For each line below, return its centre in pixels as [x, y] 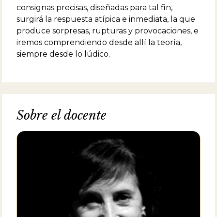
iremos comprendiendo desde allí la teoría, [99, 42]
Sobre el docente [62, 115]
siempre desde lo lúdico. [63, 54]
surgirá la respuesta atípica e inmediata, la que [106, 19]
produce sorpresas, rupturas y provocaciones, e [108, 31]
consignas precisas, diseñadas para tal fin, [94, 7]
